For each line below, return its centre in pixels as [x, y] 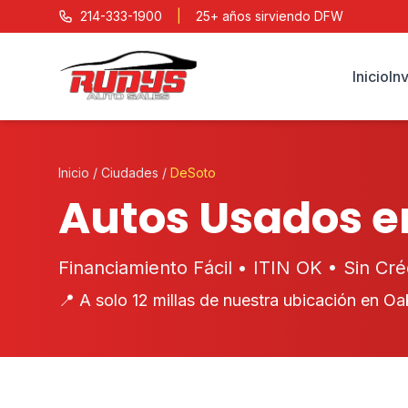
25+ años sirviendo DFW [270, 16]
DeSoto [193, 173]
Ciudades [130, 173]
